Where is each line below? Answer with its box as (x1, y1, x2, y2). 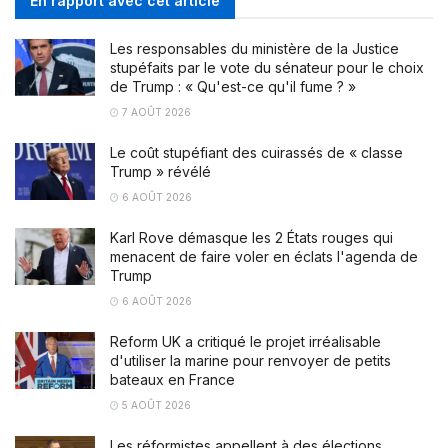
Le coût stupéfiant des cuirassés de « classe (110, 143, 403, 161)
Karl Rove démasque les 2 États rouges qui (110, 228, 393, 246)
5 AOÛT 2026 (119, 398, 191, 411)
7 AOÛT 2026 (119, 105, 191, 118)
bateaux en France (110, 370, 235, 388)
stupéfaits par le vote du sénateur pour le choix (110, 58, 424, 76)
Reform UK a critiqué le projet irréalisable (110, 332, 381, 350)
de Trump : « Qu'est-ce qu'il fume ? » (110, 77, 356, 95)
